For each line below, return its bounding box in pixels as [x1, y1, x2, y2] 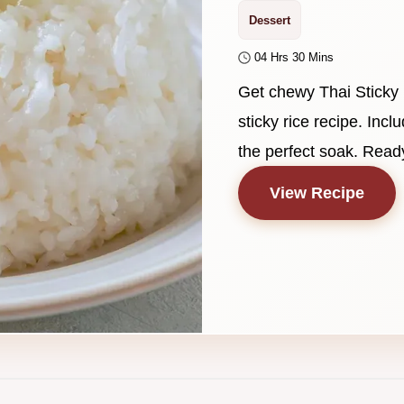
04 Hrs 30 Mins [254, 50, 334, 64]
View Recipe [270, 183, 364, 202]
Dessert [249, 13, 290, 27]
